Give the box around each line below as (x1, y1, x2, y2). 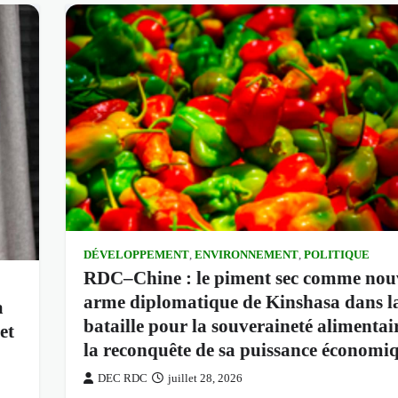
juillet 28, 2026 (167, 371, 243, 385)
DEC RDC (97, 371, 147, 385)
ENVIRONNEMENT (194, 248, 298, 261)
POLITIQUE (303, 248, 370, 261)
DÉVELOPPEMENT (83, 248, 189, 261)
